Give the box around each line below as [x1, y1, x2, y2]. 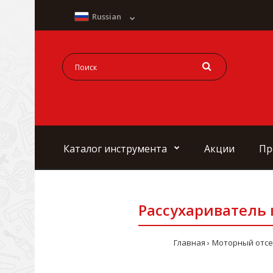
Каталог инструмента [63, 141, 167, 155]
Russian [92, 11, 121, 22]
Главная [173, 236, 205, 248]
